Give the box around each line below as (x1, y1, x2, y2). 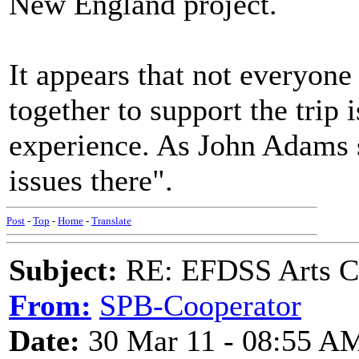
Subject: (9, 253, 118, 287)
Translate (91, 215, 131, 227)
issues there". (9, 163, 173, 197)
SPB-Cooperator (99, 288, 301, 322)
